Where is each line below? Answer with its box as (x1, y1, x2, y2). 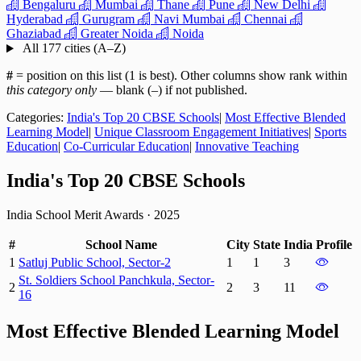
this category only (6, 83, 97, 98)
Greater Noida (81, 27, 153, 41)
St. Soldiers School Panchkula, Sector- (19, 273, 214, 288)
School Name (85, 238, 157, 252)
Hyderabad (6, 12, 63, 27)
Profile (316, 238, 352, 252)
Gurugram (82, 12, 135, 27)
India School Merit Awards (6, 208, 143, 222)
